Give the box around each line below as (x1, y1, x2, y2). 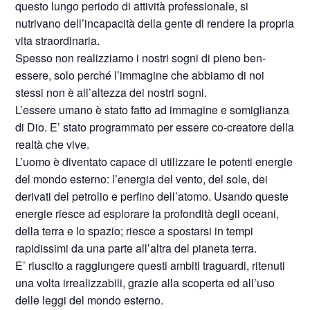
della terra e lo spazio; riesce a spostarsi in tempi (15, 223, 254, 239)
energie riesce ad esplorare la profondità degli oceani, (15, 206, 280, 221)
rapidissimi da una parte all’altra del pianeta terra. (15, 240, 257, 256)
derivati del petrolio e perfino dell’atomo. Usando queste (15, 188, 289, 204)
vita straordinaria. (15, 33, 100, 48)
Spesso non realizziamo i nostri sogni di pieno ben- (15, 50, 266, 66)
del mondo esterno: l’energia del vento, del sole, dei (15, 171, 268, 187)
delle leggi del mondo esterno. (15, 292, 164, 308)
